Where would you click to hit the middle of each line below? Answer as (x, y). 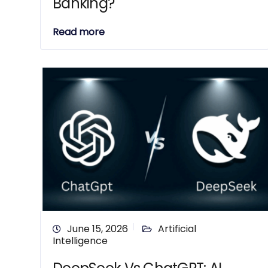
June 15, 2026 (98, 229)
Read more (79, 32)
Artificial (177, 229)
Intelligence (80, 241)
